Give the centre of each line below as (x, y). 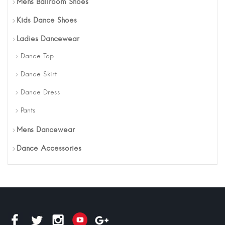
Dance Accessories (49, 149)
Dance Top (37, 57)
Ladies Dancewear (48, 39)
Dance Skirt (39, 75)
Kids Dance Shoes (47, 21)
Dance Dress (40, 93)
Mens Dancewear (46, 130)
